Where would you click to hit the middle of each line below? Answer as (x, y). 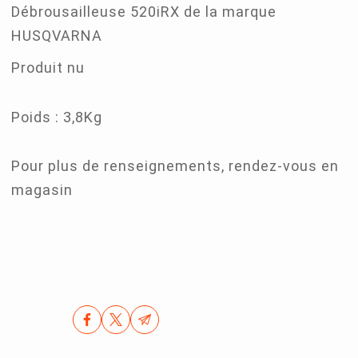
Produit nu (48, 68)
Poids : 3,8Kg (57, 117)
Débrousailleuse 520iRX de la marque (144, 12)
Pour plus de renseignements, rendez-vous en (175, 166)
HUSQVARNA (57, 36)
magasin (42, 190)
